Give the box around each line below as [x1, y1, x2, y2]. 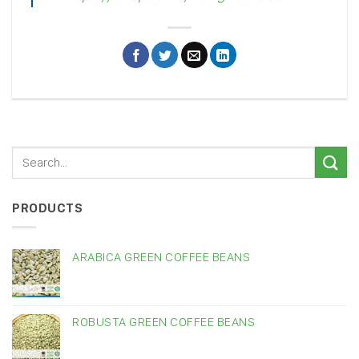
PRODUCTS [12, 200, 83, 216]
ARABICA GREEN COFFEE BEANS [72, 249, 250, 265]
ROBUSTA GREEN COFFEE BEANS [72, 314, 255, 330]
